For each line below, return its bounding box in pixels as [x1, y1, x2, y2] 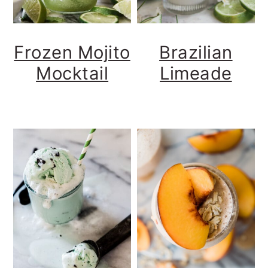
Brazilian [159, 41, 233, 63]
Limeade [160, 62, 232, 84]
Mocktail [36, 62, 109, 84]
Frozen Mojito [14, 41, 130, 63]
